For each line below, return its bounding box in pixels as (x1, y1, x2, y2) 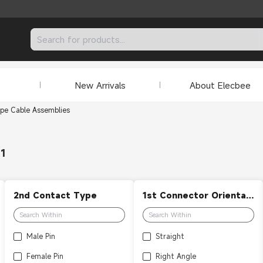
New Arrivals (75, 79, 126, 91)
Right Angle (156, 251, 196, 261)
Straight (156, 231, 184, 241)
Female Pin (26, 251, 63, 261)
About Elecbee (189, 79, 251, 91)
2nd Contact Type (14, 190, 97, 201)
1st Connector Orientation (246, 190, 254, 201)
